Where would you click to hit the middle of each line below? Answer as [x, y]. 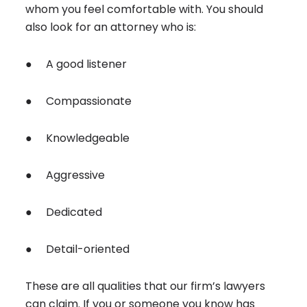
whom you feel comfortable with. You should [145, 10]
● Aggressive [65, 175]
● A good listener [76, 64]
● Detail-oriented [78, 249]
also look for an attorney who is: [111, 27]
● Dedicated [64, 212]
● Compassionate [79, 101]
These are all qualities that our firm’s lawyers [146, 286]
